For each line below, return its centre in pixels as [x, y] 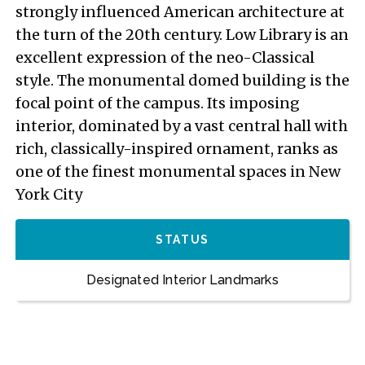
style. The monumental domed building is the [182, 80]
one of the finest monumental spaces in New [178, 172]
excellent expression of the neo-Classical [165, 57]
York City [49, 194]
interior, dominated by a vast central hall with [182, 126]
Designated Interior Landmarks [182, 280]
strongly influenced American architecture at [180, 12]
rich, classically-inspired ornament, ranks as [177, 149]
